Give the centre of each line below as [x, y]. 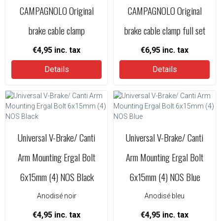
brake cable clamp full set [165, 30]
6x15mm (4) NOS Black [56, 177]
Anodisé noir [56, 196]
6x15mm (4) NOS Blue [165, 177]
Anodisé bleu [165, 196]
